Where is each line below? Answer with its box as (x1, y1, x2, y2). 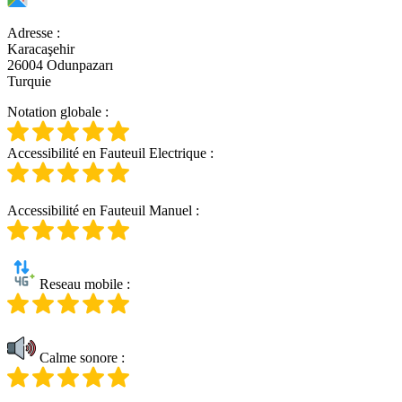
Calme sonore (36, 349, 118, 365)
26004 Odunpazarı (7, 57, 113, 73)
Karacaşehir (7, 40, 74, 57)
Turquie (7, 73, 51, 89)
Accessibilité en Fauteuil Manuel (7, 202, 192, 218)
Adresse (7, 24, 53, 40)
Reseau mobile (36, 275, 123, 292)
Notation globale (7, 103, 101, 119)
